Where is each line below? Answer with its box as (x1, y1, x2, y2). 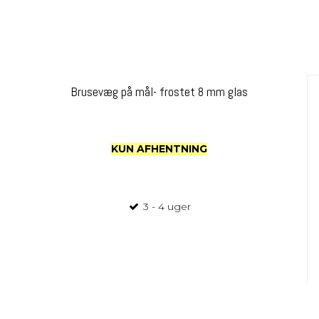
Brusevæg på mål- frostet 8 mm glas (70, 83, 249, 100)
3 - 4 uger (140, 200, 192, 214)
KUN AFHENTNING (111, 142, 208, 156)
